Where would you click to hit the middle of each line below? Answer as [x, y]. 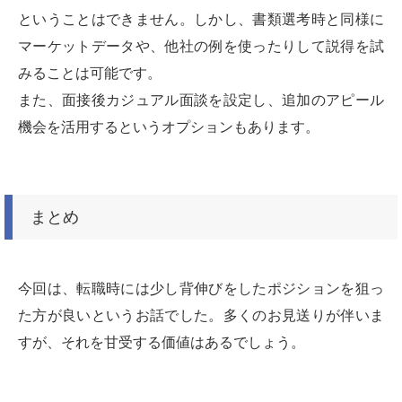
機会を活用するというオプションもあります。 [169, 127]
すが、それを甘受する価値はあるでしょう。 [162, 342]
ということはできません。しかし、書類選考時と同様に [201, 19]
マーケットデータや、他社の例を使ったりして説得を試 [201, 46]
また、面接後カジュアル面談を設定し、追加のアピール [201, 100]
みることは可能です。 [90, 73]
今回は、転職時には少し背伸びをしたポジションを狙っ [201, 288]
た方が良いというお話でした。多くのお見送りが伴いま [201, 315]
